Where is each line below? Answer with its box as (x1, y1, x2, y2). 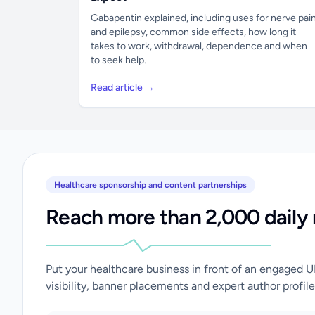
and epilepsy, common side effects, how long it (91, 26, 296, 38)
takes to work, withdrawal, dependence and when (91, 40, 307, 52)
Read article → (91, 82, 155, 94)
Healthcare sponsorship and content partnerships (54, 180, 247, 190)
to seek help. (91, 54, 146, 66)
